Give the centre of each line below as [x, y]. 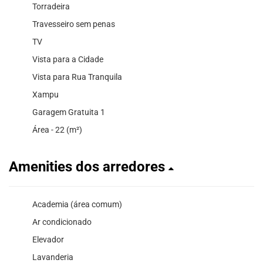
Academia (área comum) [77, 204]
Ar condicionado [62, 222]
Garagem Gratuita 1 [69, 112]
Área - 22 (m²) [57, 129]
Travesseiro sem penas [74, 24]
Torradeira [51, 6]
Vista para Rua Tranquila [77, 77]
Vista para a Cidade [68, 59]
